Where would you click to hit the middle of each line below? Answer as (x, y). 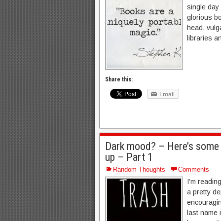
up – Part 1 (129, 157)
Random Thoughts (139, 169)
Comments (194, 169)
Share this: (119, 80)
